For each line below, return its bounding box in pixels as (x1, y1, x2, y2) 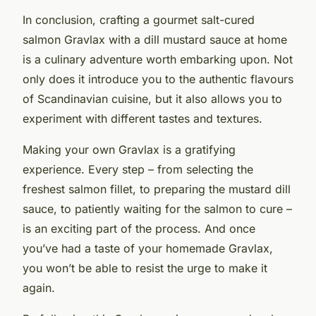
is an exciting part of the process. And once (23, 221, 255, 236)
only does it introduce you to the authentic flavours (23, 71, 293, 86)
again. (23, 280, 55, 295)
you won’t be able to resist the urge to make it (23, 260, 267, 275)
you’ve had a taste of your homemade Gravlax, (23, 241, 273, 255)
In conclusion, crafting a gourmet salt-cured (23, 12, 255, 27)
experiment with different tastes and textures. (23, 111, 262, 126)
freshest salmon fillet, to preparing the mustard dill (23, 181, 291, 196)
